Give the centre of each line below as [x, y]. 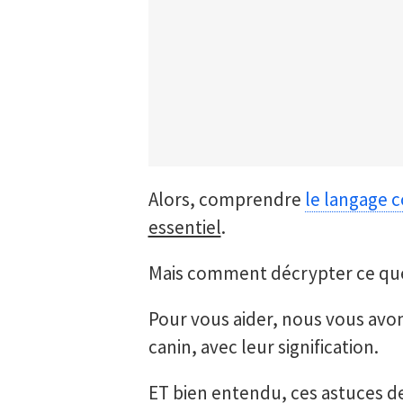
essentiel [184, 227]
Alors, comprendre [226, 199]
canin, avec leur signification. [263, 347]
